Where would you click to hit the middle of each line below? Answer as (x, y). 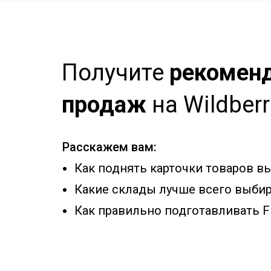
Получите (116, 73)
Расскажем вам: (109, 147)
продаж (104, 105)
